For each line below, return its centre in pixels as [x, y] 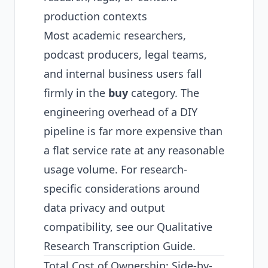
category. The [164, 93]
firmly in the [76, 93]
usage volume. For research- [115, 169]
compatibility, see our [100, 227]
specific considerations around [122, 188]
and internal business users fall [123, 74]
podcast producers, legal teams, [125, 54]
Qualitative [185, 227]
